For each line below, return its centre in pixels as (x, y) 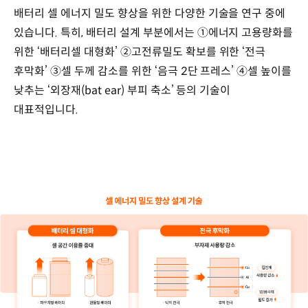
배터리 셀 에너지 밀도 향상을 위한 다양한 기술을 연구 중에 (150, 13)
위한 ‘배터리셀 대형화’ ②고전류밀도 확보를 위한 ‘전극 (140, 52)
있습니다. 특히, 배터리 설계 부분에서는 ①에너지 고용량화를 (154, 32)
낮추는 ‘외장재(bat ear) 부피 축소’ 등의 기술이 (122, 90)
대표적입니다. (46, 109)
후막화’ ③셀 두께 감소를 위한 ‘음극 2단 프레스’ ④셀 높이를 (153, 71)
